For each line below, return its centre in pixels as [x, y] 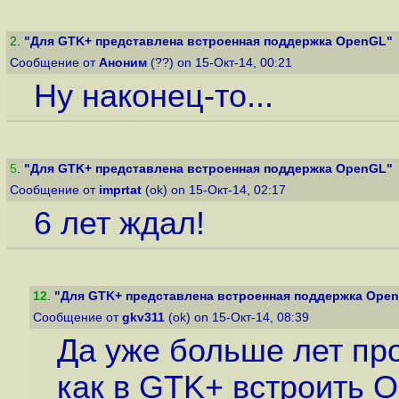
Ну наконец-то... [153, 97]
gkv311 [143, 318]
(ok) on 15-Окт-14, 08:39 [239, 318]
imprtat [120, 190]
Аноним [123, 63]
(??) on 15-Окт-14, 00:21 [221, 63]
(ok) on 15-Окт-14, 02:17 [216, 190]
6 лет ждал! [119, 224]
